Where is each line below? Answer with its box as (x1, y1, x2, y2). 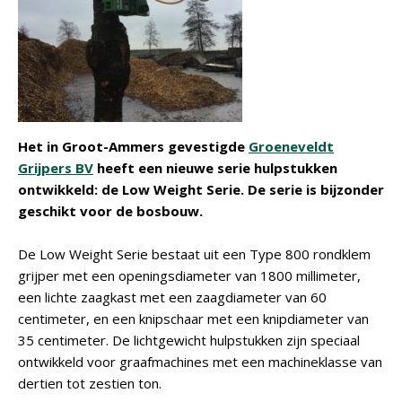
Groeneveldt (249, 137, 334, 155)
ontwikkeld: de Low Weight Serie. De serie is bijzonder (18, 180, 384, 198)
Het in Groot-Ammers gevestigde (18, 137, 249, 155)
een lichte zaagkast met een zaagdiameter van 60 (18, 288, 327, 306)
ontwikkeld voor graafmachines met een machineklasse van (18, 353, 382, 371)
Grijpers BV (18, 159, 93, 177)
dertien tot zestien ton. (18, 374, 162, 392)
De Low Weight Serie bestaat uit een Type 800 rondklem (18, 245, 371, 263)
